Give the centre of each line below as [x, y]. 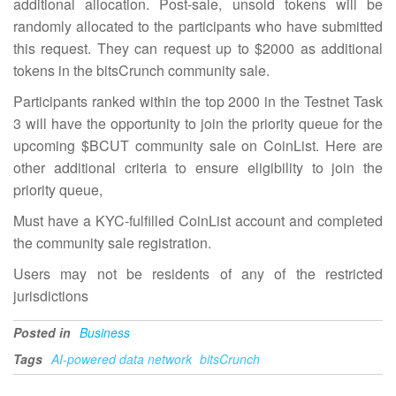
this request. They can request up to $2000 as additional [198, 48]
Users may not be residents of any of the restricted [198, 274]
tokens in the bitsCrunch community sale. [141, 70]
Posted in [42, 332]
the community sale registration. [112, 243]
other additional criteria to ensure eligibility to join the [198, 168]
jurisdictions [51, 296]
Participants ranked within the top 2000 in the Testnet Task [198, 101]
